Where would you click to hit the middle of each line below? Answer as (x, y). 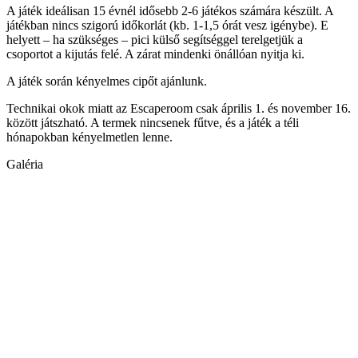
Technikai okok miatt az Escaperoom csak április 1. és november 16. (179, 109)
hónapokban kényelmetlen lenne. (89, 137)
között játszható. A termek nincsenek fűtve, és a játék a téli (153, 123)
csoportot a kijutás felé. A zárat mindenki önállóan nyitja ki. (155, 54)
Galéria (25, 165)
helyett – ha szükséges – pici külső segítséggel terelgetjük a (155, 40)
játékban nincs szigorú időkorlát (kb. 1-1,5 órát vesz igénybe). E (167, 26)
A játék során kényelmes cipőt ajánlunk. (107, 82)
